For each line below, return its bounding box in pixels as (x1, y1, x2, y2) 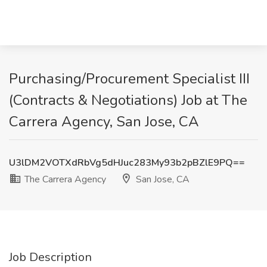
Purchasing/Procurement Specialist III (9, 69, 250, 88)
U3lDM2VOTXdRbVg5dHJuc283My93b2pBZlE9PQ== (9, 156, 245, 169)
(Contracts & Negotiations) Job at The (9, 91, 247, 110)
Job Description (9, 249, 92, 265)
